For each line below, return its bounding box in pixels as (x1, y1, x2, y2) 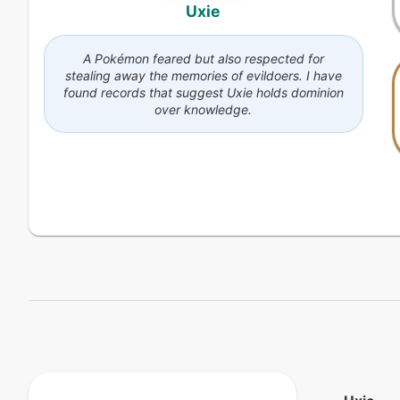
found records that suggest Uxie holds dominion (62, 85, 344, 101)
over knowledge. (154, 102, 253, 118)
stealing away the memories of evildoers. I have (64, 68, 342, 84)
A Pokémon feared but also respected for (82, 51, 324, 67)
